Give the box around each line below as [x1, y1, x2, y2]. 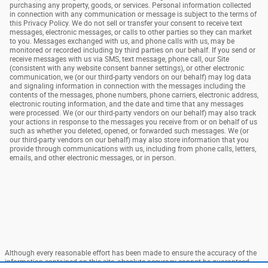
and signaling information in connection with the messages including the [10, 81, 245, 90]
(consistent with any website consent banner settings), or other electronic [10, 63, 244, 72]
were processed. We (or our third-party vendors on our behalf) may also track [10, 108, 256, 117]
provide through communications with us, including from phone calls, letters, [10, 144, 256, 153]
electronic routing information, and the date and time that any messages [10, 99, 243, 108]
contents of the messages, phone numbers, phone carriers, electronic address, [10, 90, 258, 99]
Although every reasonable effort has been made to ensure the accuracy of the [5, 248, 257, 257]
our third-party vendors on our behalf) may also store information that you [10, 135, 249, 144]
